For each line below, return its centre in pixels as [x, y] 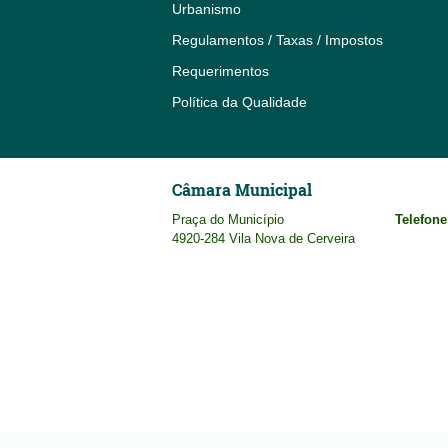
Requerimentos [220, 70]
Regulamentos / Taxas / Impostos [277, 39]
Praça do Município [228, 219]
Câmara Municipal [242, 189]
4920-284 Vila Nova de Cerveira [263, 238]
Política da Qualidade [239, 101]
